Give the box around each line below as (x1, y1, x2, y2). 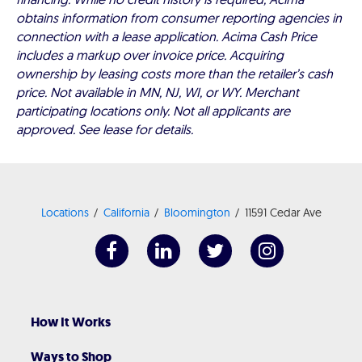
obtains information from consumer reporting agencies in (16, 10, 342, 26)
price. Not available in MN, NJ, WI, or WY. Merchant (16, 84, 299, 100)
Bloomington (163, 205, 230, 220)
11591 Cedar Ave (244, 205, 322, 220)
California (103, 205, 149, 220)
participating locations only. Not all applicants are (16, 103, 290, 119)
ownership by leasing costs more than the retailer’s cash (16, 65, 333, 82)
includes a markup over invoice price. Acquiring (16, 47, 284, 63)
